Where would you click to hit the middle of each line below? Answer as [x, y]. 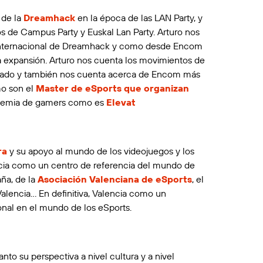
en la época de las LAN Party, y [139, 17]
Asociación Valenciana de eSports [114, 179]
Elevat [121, 102]
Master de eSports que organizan [112, 88]
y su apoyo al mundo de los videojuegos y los [100, 151]
